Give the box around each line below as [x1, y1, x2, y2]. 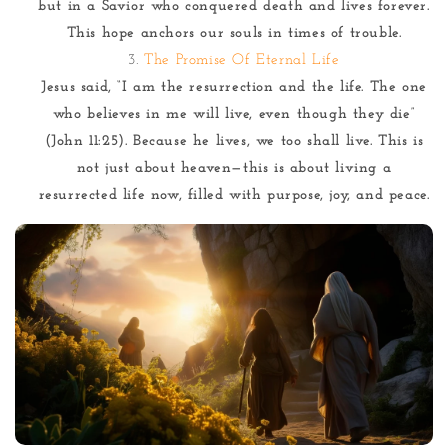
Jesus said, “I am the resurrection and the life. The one [41, 80, 427, 96]
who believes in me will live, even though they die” [52, 107, 416, 123]
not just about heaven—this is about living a [76, 161, 392, 177]
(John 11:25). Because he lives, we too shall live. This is [44, 134, 424, 150]
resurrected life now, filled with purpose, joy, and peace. [38, 188, 430, 204]
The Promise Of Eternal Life [144, 53, 340, 69]
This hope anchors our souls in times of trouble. [66, 26, 402, 42]
